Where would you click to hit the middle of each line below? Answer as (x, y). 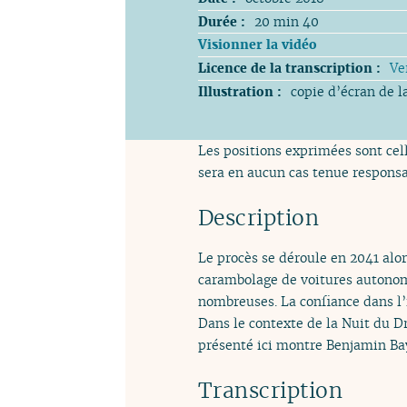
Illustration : (240, 91)
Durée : (222, 21)
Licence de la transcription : (289, 68)
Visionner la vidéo (258, 45)
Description (259, 217)
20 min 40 (287, 21)
